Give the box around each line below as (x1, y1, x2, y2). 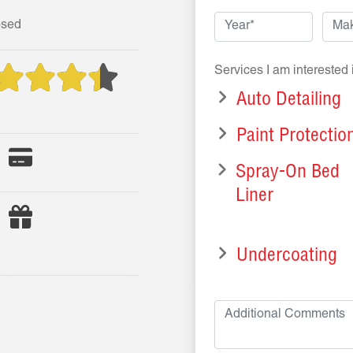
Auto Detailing (236, 91, 341, 110)
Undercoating (236, 247, 337, 266)
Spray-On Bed (235, 164, 340, 183)
